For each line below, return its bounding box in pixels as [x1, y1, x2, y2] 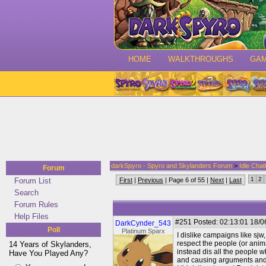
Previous [138, 176, 163, 183]
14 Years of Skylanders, [9, 240, 91, 249]
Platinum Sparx [121, 227, 165, 235]
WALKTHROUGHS [168, 55, 233, 64]
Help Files [14, 212, 49, 221]
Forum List [14, 176, 51, 185]
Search [14, 188, 39, 197]
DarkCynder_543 [115, 219, 171, 227]
